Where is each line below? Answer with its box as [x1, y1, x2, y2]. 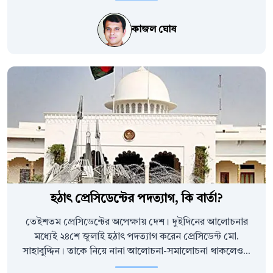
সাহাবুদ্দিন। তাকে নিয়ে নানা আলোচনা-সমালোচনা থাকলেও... [23, 247, 250, 257]
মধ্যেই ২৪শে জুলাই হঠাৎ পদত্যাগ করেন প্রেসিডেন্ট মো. [34, 232, 239, 243]
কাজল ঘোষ [131, 25, 176, 35]
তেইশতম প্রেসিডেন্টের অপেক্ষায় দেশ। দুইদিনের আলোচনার [25, 218, 248, 228]
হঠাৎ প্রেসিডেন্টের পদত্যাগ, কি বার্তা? [51, 193, 222, 206]
